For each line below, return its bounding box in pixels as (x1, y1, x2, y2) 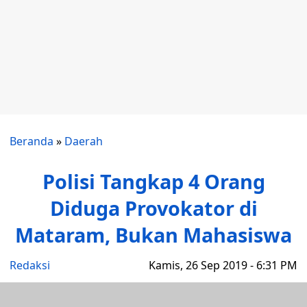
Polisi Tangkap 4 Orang (42, 168, 265, 195)
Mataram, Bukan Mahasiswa (15, 221, 292, 248)
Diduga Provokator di (49, 195, 258, 221)
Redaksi (10, 258, 50, 273)
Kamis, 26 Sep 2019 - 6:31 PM (149, 258, 297, 273)
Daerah (64, 134, 103, 149)
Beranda (10, 134, 53, 149)
